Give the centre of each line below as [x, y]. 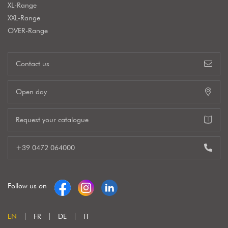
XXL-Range [24, 18]
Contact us [33, 63]
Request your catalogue [52, 119]
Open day [31, 91]
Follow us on [27, 186]
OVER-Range [28, 30]
